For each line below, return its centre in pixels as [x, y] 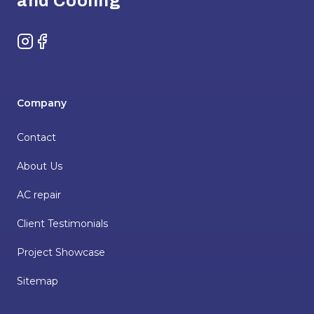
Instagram [44, 41]
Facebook [59, 41]
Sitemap [37, 281]
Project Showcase [61, 253]
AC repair [39, 195]
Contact [36, 138]
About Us [40, 166]
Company [42, 103]
